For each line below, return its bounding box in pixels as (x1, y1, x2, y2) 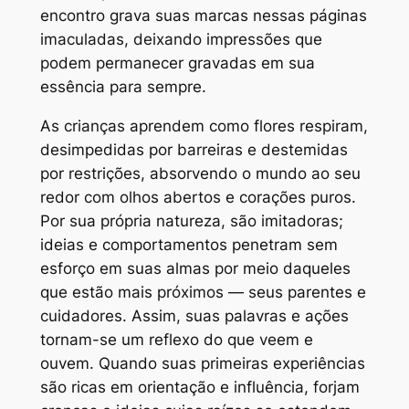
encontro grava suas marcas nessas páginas (39, 6, 367, 26)
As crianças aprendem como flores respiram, (39, 117, 368, 136)
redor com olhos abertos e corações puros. (39, 188, 356, 207)
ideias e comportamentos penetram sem (39, 236, 338, 255)
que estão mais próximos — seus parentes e (39, 283, 366, 302)
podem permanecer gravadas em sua (39, 54, 315, 73)
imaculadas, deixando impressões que (39, 30, 322, 49)
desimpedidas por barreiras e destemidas (39, 141, 348, 160)
